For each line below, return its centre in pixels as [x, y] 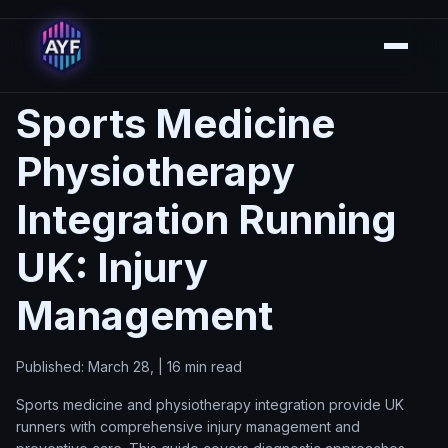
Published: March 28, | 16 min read [129, 366]
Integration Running [206, 219]
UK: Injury [112, 267]
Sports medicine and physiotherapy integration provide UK [210, 404]
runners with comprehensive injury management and [188, 426]
